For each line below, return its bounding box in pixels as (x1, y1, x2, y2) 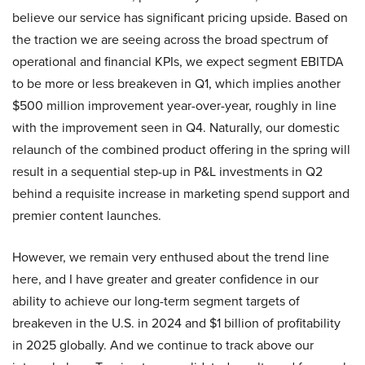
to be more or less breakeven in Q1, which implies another (12, 74, 341, 93)
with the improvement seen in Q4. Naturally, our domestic (12, 118, 340, 137)
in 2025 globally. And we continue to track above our (12, 336, 314, 354)
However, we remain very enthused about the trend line (12, 248, 329, 266)
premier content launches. (12, 206, 161, 225)
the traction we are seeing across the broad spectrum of (12, 30, 328, 49)
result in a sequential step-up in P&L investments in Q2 (12, 162, 323, 181)
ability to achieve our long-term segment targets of (12, 292, 300, 310)
